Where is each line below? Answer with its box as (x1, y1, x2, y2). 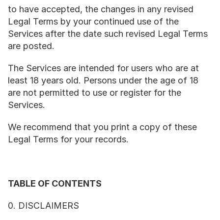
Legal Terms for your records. (8, 134, 129, 144)
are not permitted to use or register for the (8, 87, 181, 98)
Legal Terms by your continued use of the (8, 16, 179, 27)
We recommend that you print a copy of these (8, 122, 197, 132)
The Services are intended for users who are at (8, 63, 199, 73)
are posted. (8, 41, 55, 51)
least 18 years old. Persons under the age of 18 (8, 75, 198, 85)
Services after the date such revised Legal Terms (8, 28, 208, 39)
